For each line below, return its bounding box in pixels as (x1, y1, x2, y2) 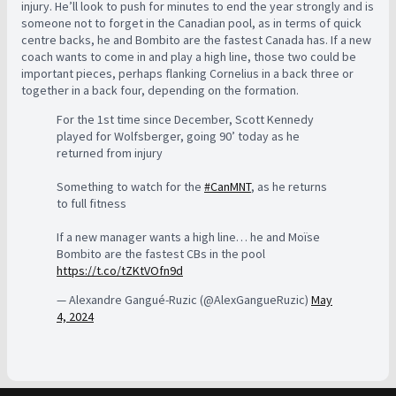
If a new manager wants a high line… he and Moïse (57, 228, 320, 245)
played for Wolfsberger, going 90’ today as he (57, 127, 300, 144)
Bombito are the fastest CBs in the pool (57, 245, 265, 262)
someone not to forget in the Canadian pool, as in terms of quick (21, 14, 362, 31)
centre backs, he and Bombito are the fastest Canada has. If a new (21, 31, 371, 48)
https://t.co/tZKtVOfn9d (57, 262, 183, 278)
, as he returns (251, 178, 327, 194)
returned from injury (57, 144, 163, 161)
